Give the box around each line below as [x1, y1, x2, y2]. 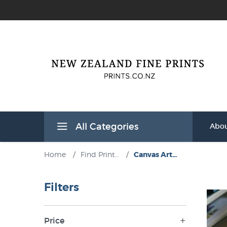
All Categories [73, 121, 138, 132]
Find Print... [81, 150, 119, 159]
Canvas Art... [134, 150, 177, 159]
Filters [44, 182, 79, 193]
